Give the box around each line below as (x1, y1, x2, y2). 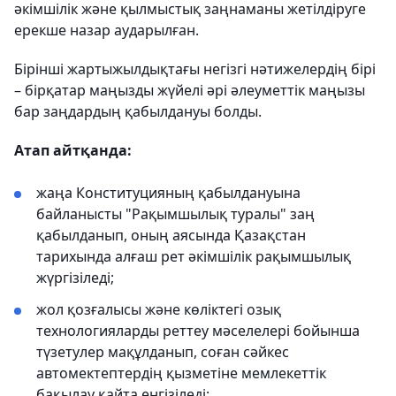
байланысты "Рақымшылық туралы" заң (36, 204, 315, 224)
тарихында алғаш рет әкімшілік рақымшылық (36, 247, 351, 266)
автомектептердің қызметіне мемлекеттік (36, 363, 326, 383)
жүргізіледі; (36, 268, 114, 287)
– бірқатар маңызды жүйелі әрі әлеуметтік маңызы (14, 80, 365, 100)
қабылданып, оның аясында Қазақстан (36, 225, 306, 245)
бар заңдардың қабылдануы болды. (14, 102, 262, 121)
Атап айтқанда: (14, 141, 132, 160)
